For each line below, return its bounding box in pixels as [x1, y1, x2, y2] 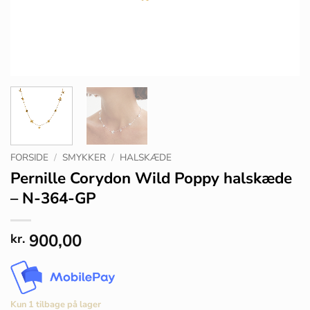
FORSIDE [10, 150, 48, 164]
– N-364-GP [10, 187, 96, 209]
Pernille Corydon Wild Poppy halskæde [10, 167, 292, 189]
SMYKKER [62, 150, 107, 164]
